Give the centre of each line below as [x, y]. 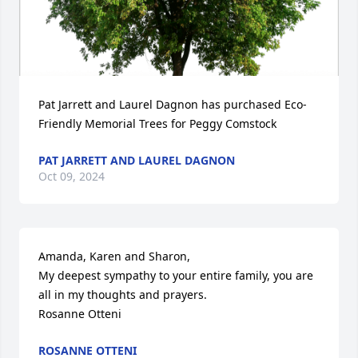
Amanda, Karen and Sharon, [114, 256]
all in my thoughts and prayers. [123, 294]
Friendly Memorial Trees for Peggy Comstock [157, 123]
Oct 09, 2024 [72, 176]
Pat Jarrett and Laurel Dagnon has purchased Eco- [173, 104]
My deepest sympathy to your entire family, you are [176, 275]
